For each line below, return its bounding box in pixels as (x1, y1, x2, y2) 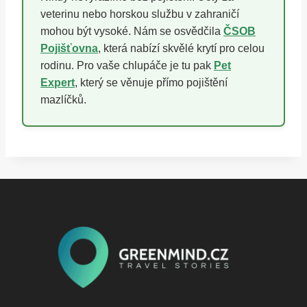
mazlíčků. (40, 93, 86, 106)
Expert (40, 76, 75, 88)
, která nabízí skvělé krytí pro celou (98, 42, 265, 54)
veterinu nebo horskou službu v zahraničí (40, 8, 239, 20)
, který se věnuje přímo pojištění (75, 76, 228, 88)
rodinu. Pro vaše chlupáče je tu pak (40, 59, 214, 71)
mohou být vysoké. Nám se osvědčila (40, 25, 223, 37)
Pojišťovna (40, 42, 98, 54)
